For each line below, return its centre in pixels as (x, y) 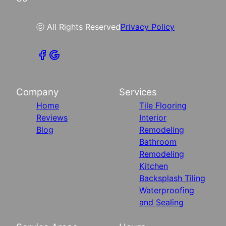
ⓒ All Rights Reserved (78, 26)
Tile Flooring (163, 105)
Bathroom (158, 142)
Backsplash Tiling (172, 178)
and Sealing (161, 202)
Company (37, 92)
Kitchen (154, 166)
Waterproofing (167, 190)
